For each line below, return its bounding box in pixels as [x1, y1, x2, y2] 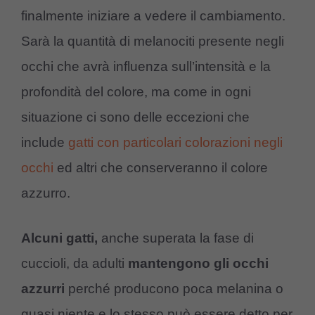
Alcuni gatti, [21, 231, 98, 246]
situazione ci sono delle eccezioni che [21, 109, 250, 124]
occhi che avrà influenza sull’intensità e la [21, 58, 271, 74]
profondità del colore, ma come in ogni [21, 84, 251, 99]
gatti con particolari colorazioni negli [68, 134, 283, 150]
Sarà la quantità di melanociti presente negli [21, 33, 284, 49]
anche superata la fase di [98, 231, 254, 246]
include [21, 134, 68, 150]
